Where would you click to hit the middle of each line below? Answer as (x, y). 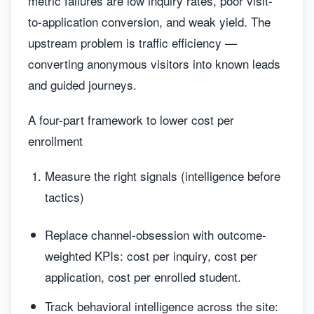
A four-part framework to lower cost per (131, 120)
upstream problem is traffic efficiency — (132, 42)
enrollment (55, 141)
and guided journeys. (82, 84)
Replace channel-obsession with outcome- (156, 234)
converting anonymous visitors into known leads (154, 63)
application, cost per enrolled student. (143, 277)
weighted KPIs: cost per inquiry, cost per (151, 255)
